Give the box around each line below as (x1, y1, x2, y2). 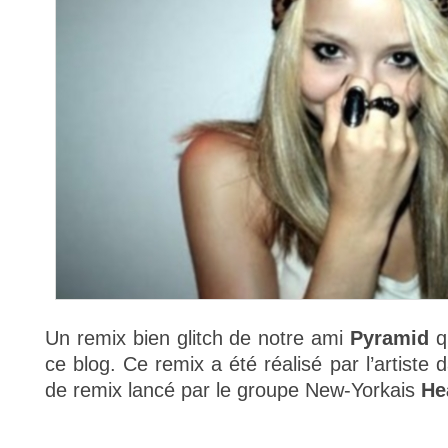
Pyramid (349, 327, 429, 349)
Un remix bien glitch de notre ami (45, 327, 350, 349)
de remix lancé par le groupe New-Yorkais (45, 379, 421, 401)
